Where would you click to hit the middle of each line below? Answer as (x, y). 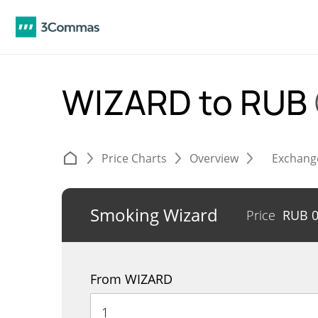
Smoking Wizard (154, 215)
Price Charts (134, 158)
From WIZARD (131, 279)
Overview (214, 158)
